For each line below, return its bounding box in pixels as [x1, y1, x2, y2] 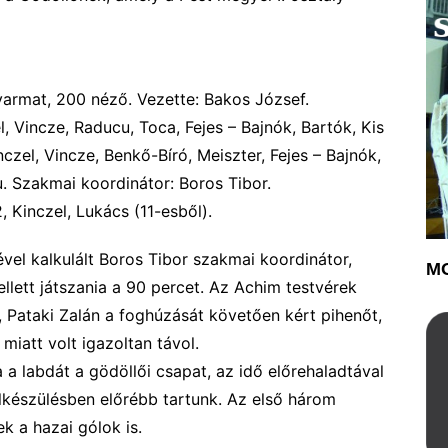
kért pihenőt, [285, 305, 382, 326]
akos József [214, 89, 305, 110]
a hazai [19, 417, 73, 438]
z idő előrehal [225, 361, 328, 382]
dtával [337, 361, 384, 382]
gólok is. [73, 417, 142, 438]
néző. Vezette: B [86, 89, 214, 110]
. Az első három [218, 389, 336, 410]
